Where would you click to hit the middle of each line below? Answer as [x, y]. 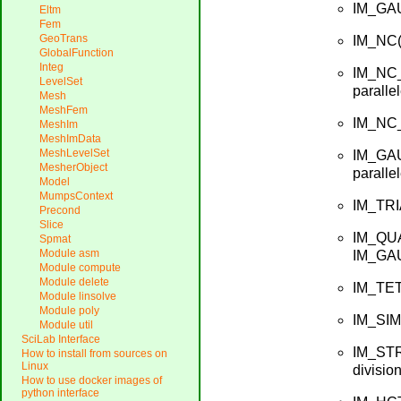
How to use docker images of [92, 381]
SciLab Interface [61, 340]
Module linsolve [78, 297]
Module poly [69, 311]
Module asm [69, 254]
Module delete [74, 282]
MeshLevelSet [74, 154]
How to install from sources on [94, 354]
